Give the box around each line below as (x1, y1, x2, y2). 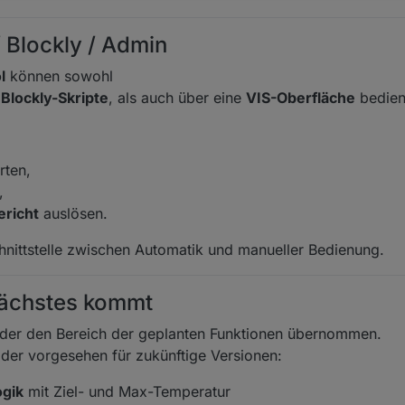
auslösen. (39, 203, 108, 222)
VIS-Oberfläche (246, 88, 355, 107)
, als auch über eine (108, 88, 246, 107)
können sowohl (5, 66, 113, 85)
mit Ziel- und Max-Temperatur (24, 381, 231, 400)
